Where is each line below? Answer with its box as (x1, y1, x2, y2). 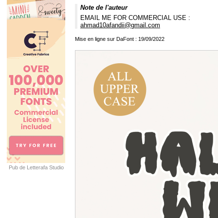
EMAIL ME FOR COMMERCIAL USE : (80, 14, 190, 22)
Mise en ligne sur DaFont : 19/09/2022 (75, 36, 164, 42)
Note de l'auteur (80, 4, 127, 12)
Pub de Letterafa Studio (8, 164, 64, 170)
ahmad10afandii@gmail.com (80, 21, 160, 29)
